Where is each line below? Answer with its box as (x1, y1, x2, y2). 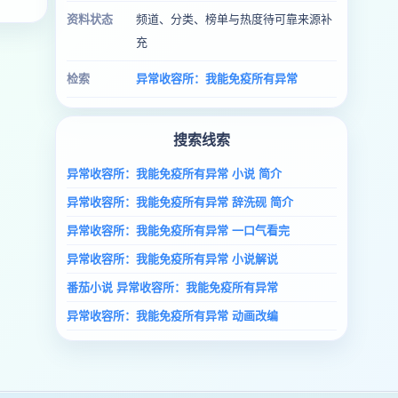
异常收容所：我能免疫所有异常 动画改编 (67, 309, 278, 322)
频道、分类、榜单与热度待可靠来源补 (136, 12, 332, 26)
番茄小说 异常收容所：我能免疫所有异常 (67, 281, 278, 294)
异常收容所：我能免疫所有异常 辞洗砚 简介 (67, 195, 293, 209)
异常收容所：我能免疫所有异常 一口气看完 (67, 224, 290, 237)
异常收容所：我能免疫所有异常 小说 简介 (67, 167, 282, 180)
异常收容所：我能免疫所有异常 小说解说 (67, 252, 278, 266)
